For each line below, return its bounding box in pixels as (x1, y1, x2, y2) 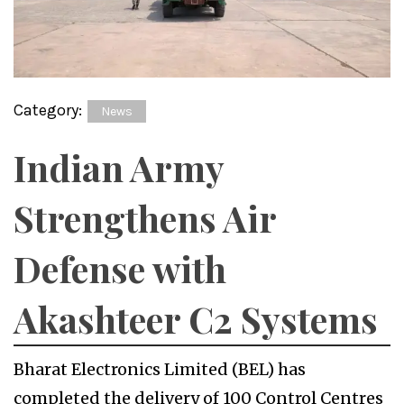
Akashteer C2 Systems (14, 294, 378, 343)
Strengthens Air (14, 193, 276, 242)
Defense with (14, 243, 226, 292)
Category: (14, 99, 86, 120)
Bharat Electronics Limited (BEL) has (14, 358, 306, 380)
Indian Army (14, 142, 224, 191)
